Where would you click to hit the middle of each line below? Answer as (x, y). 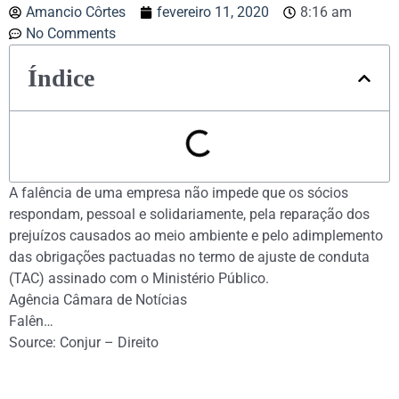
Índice (61, 78)
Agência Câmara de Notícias (98, 300)
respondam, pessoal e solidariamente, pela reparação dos (189, 214)
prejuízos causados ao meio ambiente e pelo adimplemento (196, 236)
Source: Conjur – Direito (84, 342)
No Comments (71, 33)
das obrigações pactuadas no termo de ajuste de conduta (189, 257)
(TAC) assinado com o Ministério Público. (139, 278)
